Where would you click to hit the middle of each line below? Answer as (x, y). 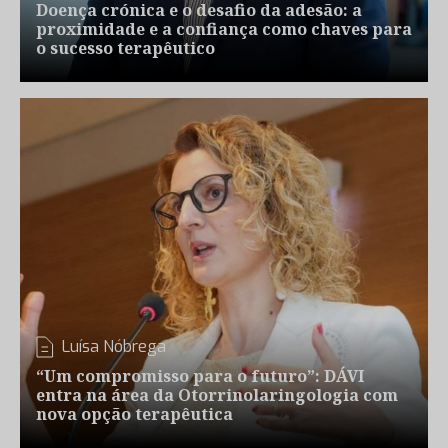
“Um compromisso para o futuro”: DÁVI (200, 376)
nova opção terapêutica (134, 414)
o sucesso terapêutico (125, 48)
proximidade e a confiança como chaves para (224, 29)
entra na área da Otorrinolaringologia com (217, 395)
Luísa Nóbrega (114, 346)
